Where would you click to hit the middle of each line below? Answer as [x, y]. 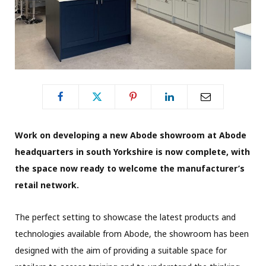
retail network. [47, 185]
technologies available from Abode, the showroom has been [132, 233]
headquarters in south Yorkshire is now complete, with [132, 151]
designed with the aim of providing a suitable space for [121, 250]
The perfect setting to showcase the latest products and [125, 217]
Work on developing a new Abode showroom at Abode [131, 135]
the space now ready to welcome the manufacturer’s [130, 168]
